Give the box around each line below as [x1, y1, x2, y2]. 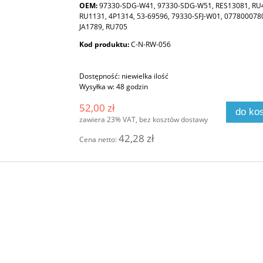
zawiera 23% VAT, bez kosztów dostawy [79, 114, 208, 124]
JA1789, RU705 [79, 21, 128, 32]
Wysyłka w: [79, 81, 115, 92]
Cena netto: [79, 134, 119, 144]
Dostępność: [79, 70, 120, 81]
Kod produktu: [79, 39, 130, 49]
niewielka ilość [122, 70, 169, 81]
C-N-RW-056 [129, 39, 171, 49]
